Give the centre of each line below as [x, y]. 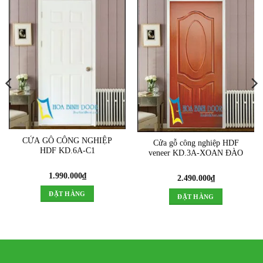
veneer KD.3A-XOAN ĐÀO [196, 153]
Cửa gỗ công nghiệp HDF [196, 143]
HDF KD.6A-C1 [67, 151]
